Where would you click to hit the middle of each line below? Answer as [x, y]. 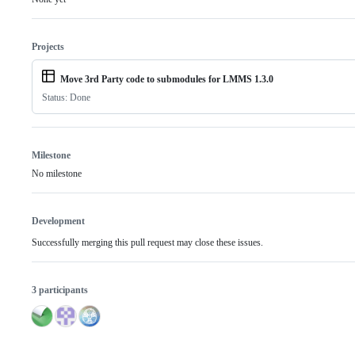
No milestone [57, 174]
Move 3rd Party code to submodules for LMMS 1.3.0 [167, 80]
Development [58, 221]
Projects [48, 47]
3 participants [60, 290]
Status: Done [66, 98]
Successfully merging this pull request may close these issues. [147, 243]
